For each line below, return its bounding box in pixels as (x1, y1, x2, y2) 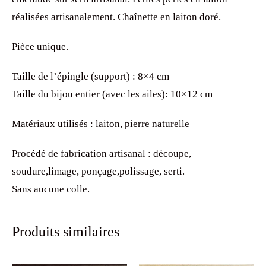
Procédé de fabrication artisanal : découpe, (12, 147, 191, 159)
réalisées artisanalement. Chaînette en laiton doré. (12, 11, 221, 23)
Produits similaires (12, 223, 119, 239)
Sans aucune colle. (12, 183, 90, 195)
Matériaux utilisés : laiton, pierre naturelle (12, 118, 189, 129)
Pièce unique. (12, 40, 68, 52)
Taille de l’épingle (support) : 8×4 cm (12, 70, 169, 82)
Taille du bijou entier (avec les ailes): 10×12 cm (12, 88, 213, 100)
